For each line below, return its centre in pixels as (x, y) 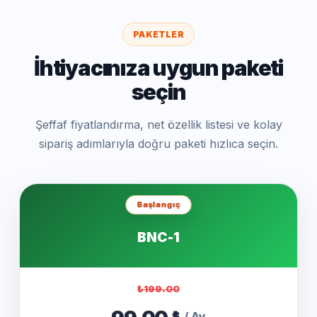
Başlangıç (158, 204)
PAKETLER (158, 34)
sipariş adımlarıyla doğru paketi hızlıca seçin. (158, 144)
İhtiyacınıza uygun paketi (158, 68)
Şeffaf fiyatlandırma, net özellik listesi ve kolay (158, 125)
